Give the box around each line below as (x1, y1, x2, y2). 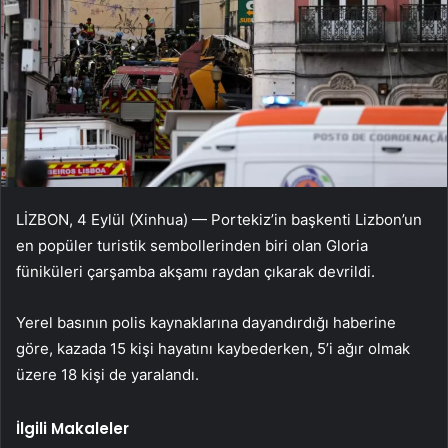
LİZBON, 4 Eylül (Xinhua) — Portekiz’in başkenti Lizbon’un (16, 210, 422, 230)
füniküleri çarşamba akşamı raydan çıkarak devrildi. (16, 262, 375, 282)
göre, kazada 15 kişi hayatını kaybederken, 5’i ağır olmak (16, 339, 410, 359)
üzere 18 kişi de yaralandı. (16, 365, 199, 385)
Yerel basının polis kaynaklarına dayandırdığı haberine (16, 313, 396, 333)
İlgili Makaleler (16, 418, 129, 440)
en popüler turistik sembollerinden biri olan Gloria (16, 236, 368, 256)
